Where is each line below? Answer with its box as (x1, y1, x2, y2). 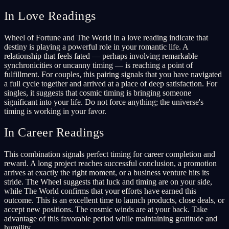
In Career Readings (4, 126, 104, 140)
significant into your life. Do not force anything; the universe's (4, 97, 203, 106)
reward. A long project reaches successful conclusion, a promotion (4, 159, 217, 168)
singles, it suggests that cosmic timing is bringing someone (4, 88, 191, 97)
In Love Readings (4, 9, 96, 22)
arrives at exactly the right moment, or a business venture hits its (4, 168, 209, 177)
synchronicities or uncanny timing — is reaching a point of (4, 60, 193, 70)
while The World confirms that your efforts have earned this (4, 187, 196, 196)
